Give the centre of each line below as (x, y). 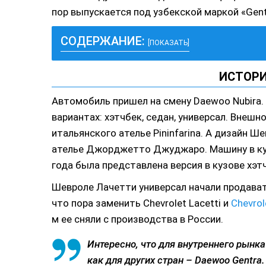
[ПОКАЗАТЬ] (169, 43)
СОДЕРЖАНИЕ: (104, 41)
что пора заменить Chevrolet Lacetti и (141, 203)
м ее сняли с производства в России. (137, 219)
